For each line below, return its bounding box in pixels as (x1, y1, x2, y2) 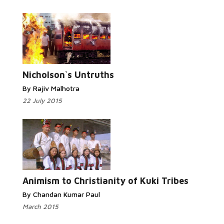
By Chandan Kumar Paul (22, 190, 100, 198)
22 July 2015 (22, 96, 62, 104)
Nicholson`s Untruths (22, 69, 114, 80)
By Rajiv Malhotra (22, 84, 79, 92)
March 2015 (22, 202, 58, 210)
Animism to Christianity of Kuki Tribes (22, 175, 188, 186)
